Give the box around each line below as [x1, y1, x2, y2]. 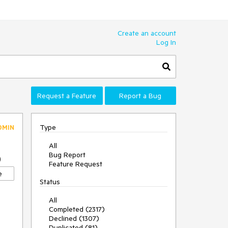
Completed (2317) [49, 205, 105, 214]
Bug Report [49, 150, 85, 159]
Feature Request [49, 159, 102, 168]
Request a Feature [37, 91, 97, 100]
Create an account [118, 28, 176, 38]
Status [40, 177, 60, 186]
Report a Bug [119, 91, 162, 100]
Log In [156, 38, 176, 47]
